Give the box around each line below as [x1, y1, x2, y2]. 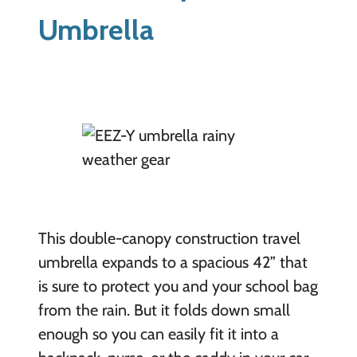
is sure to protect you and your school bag [37, 276, 318, 296]
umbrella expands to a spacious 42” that [37, 252, 308, 272]
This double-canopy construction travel [37, 228, 300, 248]
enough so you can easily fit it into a [37, 324, 279, 343]
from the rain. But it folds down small [37, 300, 290, 320]
